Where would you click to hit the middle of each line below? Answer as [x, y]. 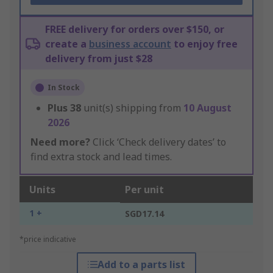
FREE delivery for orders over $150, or [135, 30]
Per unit [144, 190]
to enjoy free [204, 44]
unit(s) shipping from [133, 108]
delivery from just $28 [99, 59]
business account [130, 44]
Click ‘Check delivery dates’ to [158, 142]
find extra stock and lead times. [101, 157]
